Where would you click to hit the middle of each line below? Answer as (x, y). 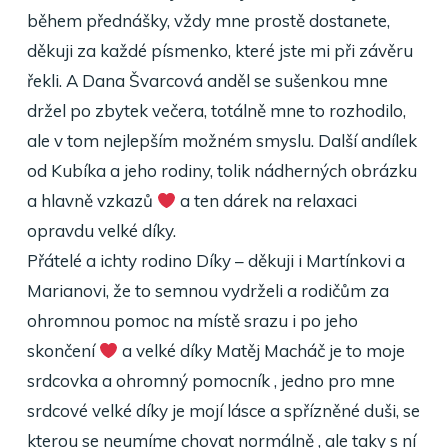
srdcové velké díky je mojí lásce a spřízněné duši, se (223, 410)
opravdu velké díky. (101, 230)
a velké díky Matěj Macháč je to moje (262, 350)
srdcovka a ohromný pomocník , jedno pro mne (210, 380)
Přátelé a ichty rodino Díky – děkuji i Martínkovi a (215, 260)
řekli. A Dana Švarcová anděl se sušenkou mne (207, 80)
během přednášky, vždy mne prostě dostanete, (208, 20)
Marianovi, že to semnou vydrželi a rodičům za (207, 290)
